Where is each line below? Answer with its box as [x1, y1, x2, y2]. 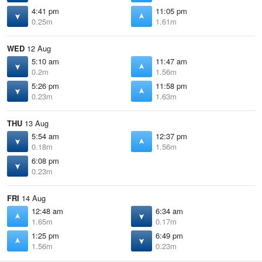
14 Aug [19, 192, 46, 204]
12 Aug [25, 43, 51, 54]
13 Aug [22, 118, 49, 129]
